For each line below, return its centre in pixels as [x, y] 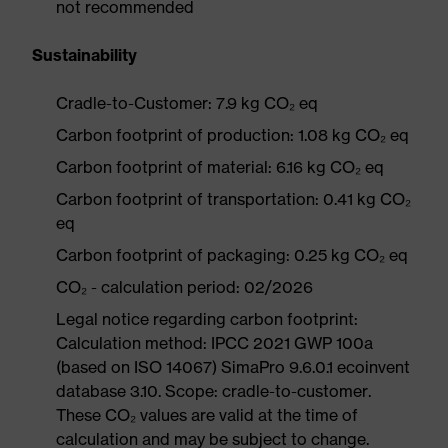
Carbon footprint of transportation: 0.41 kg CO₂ [233, 199]
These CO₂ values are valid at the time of [207, 415]
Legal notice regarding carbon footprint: [207, 319]
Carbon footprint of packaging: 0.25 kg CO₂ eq [232, 255]
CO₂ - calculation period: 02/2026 [184, 287]
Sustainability [84, 55]
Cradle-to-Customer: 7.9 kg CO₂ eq [187, 103]
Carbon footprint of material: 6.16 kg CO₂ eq [220, 167]
